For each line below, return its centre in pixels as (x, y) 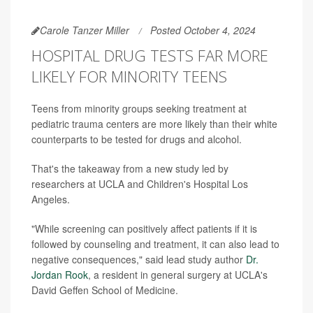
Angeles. (51, 199)
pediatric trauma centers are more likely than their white (154, 124)
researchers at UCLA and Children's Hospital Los (140, 184)
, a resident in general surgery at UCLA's (178, 275)
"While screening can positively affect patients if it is (144, 228)
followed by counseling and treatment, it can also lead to (155, 244)
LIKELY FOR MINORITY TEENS (129, 76)
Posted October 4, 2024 (203, 30)
